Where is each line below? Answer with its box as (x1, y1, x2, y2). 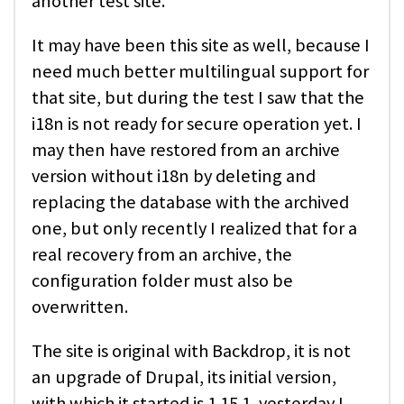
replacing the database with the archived (32, 190, 349, 215)
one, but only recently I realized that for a (32, 216, 357, 241)
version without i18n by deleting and (32, 164, 316, 188)
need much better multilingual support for (32, 60, 369, 84)
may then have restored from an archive (32, 138, 340, 162)
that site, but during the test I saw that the (32, 86, 364, 110)
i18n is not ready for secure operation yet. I (32, 112, 362, 136)
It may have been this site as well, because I (32, 33, 370, 58)
